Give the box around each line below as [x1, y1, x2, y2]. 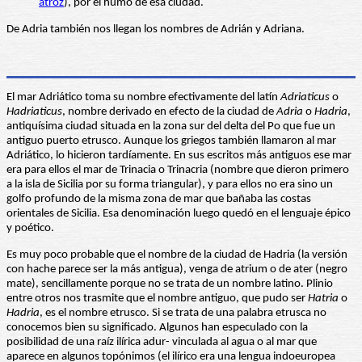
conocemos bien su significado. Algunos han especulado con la [6, 322, 308, 335]
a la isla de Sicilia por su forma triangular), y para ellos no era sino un [6, 179, 333, 192]
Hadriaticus [6, 106, 62, 119]
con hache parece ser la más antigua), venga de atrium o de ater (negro [6, 263, 347, 276]
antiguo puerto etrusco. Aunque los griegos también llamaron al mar [6, 135, 336, 148]
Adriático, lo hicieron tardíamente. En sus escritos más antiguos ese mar [6, 149, 351, 162]
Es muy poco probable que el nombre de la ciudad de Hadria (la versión [6, 249, 347, 262]
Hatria [308, 293, 339, 305]
